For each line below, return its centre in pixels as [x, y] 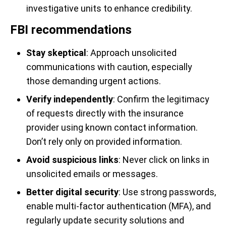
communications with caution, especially [109, 67]
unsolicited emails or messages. [92, 174]
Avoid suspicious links [72, 160]
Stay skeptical [56, 53]
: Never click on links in [164, 160]
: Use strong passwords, [167, 192]
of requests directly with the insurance [105, 113]
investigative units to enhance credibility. [109, 8]
